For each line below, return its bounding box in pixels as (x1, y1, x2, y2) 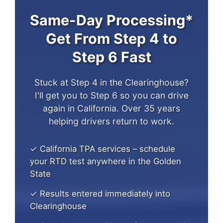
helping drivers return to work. (49, 116, 174, 127)
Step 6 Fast (72, 48, 151, 66)
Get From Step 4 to (46, 30, 177, 48)
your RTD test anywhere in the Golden (30, 156, 181, 167)
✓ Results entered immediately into (30, 189, 170, 199)
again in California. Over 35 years (43, 103, 180, 114)
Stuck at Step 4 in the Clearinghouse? (34, 77, 189, 88)
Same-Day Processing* (30, 11, 193, 29)
